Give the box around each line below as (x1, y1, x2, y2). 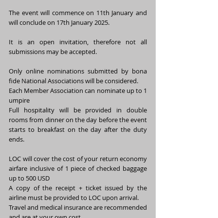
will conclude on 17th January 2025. (9, 18, 109, 27)
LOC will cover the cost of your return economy (9, 154, 147, 163)
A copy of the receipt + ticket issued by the (9, 183, 147, 192)
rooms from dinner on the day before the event (9, 115, 147, 124)
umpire (9, 96, 31, 105)
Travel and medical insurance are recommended (9, 203, 147, 212)
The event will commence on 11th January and (9, 8, 147, 17)
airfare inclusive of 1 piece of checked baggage (9, 164, 147, 173)
